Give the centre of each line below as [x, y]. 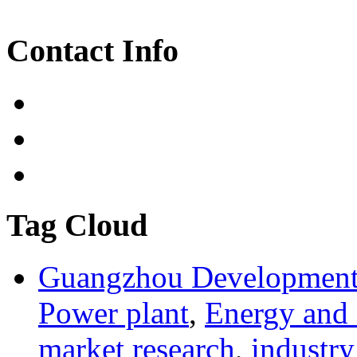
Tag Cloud [77, 226]
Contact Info [92, 50]
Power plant [114, 313]
